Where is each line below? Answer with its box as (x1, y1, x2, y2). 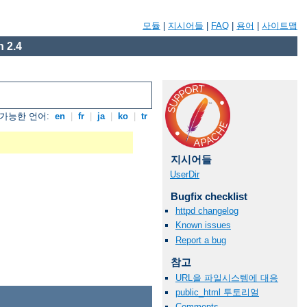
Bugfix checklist (170, 191, 247, 202)
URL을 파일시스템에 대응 (175, 272, 278, 283)
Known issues (175, 220, 231, 231)
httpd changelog (175, 206, 238, 217)
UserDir (170, 169, 199, 180)
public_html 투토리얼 (175, 286, 259, 297)
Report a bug (175, 234, 226, 245)
